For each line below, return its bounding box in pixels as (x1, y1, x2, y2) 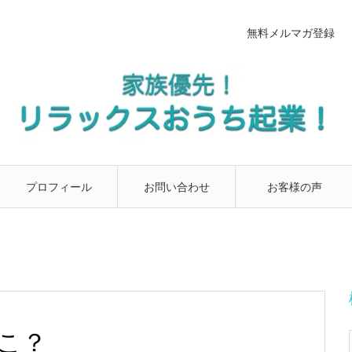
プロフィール (25, 181, 92, 193)
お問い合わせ (143, 181, 210, 193)
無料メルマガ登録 (247, 27, 335, 39)
